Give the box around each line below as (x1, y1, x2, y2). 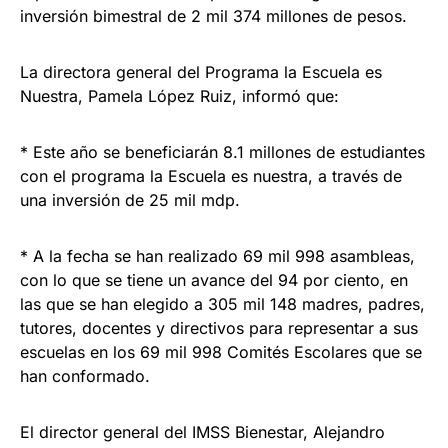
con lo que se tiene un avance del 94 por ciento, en (20, 269, 408, 290)
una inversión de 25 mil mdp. (20, 189, 240, 210)
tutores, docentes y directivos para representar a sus (20, 317, 418, 338)
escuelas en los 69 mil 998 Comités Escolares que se (20, 341, 422, 362)
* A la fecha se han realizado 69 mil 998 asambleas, (20, 245, 415, 266)
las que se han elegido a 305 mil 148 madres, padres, (20, 293, 425, 314)
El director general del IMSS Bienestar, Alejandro (20, 421, 385, 442)
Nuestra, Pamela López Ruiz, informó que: (20, 85, 339, 106)
